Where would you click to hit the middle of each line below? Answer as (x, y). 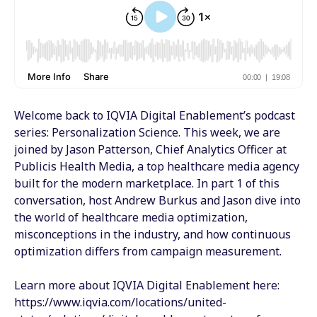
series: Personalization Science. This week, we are (147, 132)
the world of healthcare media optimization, (131, 217)
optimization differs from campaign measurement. (149, 251)
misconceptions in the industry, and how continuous (152, 234)
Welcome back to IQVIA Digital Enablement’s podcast (155, 115)
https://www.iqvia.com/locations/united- (120, 302)
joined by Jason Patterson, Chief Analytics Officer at (150, 149)
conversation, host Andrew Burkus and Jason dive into (157, 200)
